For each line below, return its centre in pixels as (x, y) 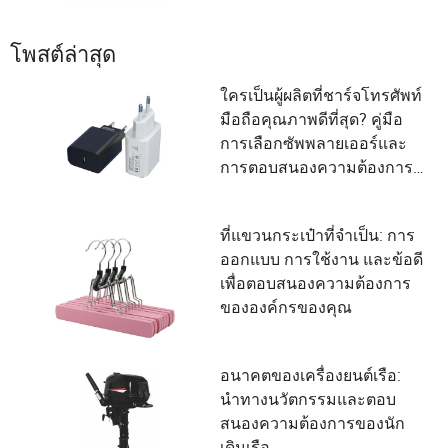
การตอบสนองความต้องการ (316, 167)
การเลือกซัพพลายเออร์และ (313, 143)
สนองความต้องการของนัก (312, 423)
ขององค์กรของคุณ (286, 307)
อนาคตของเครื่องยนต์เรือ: (310, 375)
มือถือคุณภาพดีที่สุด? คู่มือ (311, 119)
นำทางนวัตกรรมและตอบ (308, 399)
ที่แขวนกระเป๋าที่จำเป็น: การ (317, 235)
